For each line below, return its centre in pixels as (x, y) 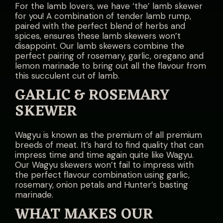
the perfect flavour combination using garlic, (102, 175)
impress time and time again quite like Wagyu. (104, 155)
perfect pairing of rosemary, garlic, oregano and (109, 56)
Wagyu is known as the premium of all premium (109, 135)
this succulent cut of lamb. (67, 76)
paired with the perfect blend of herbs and (100, 26)
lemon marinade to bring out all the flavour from (111, 66)
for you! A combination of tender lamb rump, (103, 16)
